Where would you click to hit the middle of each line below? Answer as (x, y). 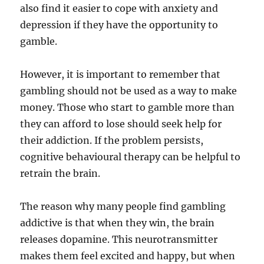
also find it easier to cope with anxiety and (119, 8)
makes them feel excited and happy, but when (128, 256)
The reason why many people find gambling (123, 206)
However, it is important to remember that (121, 74)
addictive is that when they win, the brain (118, 223)
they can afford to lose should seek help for (121, 124)
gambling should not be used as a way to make (129, 91)
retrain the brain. (60, 173)
